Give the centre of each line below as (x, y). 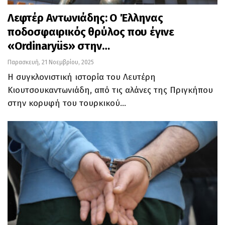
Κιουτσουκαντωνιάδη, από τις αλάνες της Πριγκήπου (110, 90)
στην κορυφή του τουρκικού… (67, 103)
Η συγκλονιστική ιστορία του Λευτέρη (82, 77)
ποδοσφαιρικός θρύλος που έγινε (91, 32)
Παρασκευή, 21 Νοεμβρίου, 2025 (51, 62)
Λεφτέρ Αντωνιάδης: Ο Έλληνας (85, 18)
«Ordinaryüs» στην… (59, 46)
